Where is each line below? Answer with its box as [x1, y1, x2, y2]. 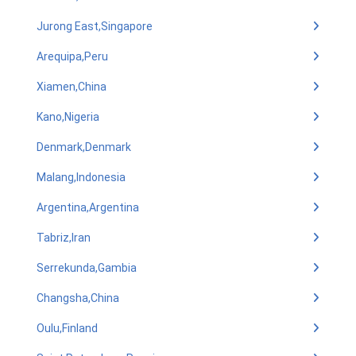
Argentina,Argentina [37, 201, 139, 214]
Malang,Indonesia [37, 171, 126, 184]
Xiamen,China [37, 80, 106, 93]
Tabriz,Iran [37, 231, 91, 244]
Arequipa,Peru [37, 50, 108, 63]
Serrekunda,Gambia [37, 261, 137, 274]
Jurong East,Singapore [37, 20, 153, 33]
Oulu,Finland [37, 322, 98, 335]
